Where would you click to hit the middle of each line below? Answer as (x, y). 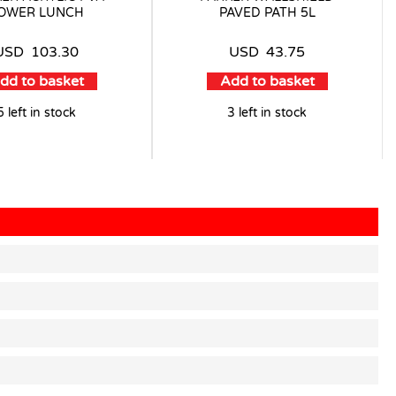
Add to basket (267, 82)
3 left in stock (267, 113)
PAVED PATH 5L (267, 13)
